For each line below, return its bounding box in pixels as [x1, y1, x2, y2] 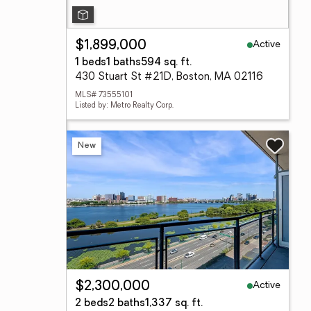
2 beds [75, 299, 108, 309]
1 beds [75, 58, 106, 68]
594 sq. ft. [141, 58, 192, 68]
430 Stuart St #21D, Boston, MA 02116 [75, 72, 263, 83]
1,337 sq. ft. [145, 299, 203, 309]
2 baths [108, 299, 145, 309]
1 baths [106, 58, 141, 68]
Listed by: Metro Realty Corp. [75, 102, 174, 110]
